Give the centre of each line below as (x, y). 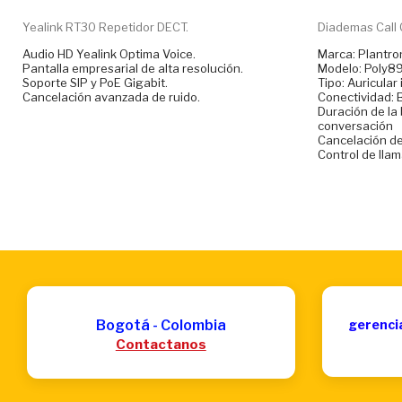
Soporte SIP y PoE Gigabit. (95, 82)
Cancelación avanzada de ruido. (111, 96)
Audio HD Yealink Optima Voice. (109, 53)
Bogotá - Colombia (161, 325)
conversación (355, 125)
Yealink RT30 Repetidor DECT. (105, 26)
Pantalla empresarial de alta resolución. (133, 68)
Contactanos (161, 344)
